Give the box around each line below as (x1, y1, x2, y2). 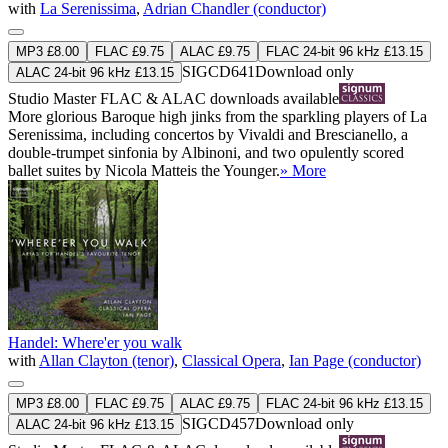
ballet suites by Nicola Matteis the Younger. (8, 161, 280, 179)
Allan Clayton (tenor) (39, 351, 174, 369)
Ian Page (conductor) (289, 351, 421, 369)
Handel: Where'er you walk (8, 333, 182, 351)
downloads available (206, 89, 339, 107)
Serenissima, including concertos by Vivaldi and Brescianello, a (8, 125, 408, 143)
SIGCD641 (182, 62, 255, 80)
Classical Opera (182, 351, 281, 369)
